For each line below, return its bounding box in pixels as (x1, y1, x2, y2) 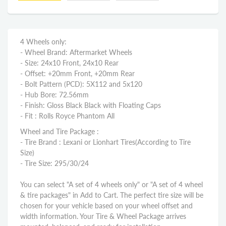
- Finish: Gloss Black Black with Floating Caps (20, 101, 161, 109)
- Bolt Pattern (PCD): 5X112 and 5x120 (20, 80, 142, 88)
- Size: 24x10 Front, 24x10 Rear (20, 59, 119, 67)
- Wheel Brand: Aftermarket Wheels (20, 48, 132, 56)
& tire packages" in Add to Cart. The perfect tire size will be (20, 191, 203, 199)
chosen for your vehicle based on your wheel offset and (20, 201, 193, 210)
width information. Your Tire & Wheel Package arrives (20, 212, 186, 220)
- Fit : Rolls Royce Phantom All (20, 111, 115, 120)
